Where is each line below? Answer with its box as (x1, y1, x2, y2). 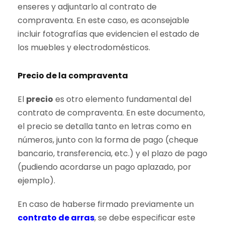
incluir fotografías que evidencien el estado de (18, 28, 199, 40)
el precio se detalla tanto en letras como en (18, 121, 191, 133)
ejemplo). (18, 175, 55, 187)
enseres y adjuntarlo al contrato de (18, 1, 157, 13)
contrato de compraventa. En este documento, (18, 107, 205, 119)
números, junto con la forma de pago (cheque (18, 134, 198, 146)
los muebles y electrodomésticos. (18, 42, 150, 54)
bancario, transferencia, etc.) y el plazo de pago (18, 148, 207, 160)
